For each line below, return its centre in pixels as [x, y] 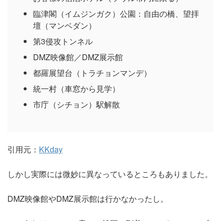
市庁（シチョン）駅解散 [76, 104]
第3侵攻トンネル [63, 41]
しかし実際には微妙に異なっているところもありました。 [110, 174]
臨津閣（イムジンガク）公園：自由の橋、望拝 [116, 14]
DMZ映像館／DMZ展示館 [78, 57]
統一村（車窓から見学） [76, 89]
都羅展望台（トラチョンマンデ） [92, 73]
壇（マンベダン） [65, 25]
